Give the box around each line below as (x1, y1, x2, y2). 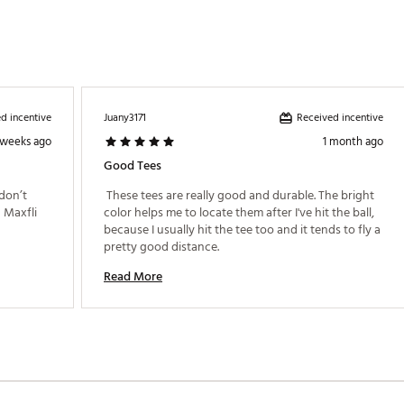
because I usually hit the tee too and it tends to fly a (104, 219, 381, 240)
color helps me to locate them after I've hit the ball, (104, 202, 374, 223)
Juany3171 (104, 109, 146, 126)
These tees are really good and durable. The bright (104, 185, 374, 206)
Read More (104, 266, 162, 287)
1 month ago (323, 132, 383, 151)
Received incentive (297, 108, 383, 126)
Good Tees (104, 155, 161, 176)
